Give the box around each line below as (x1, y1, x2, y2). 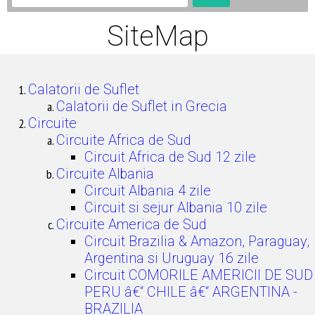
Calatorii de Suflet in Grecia (56, 98, 227, 115)
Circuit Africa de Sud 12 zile (84, 148, 256, 165)
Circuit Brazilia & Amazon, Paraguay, (84, 233, 309, 250)
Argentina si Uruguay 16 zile (84, 250, 259, 266)
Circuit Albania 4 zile (84, 182, 211, 199)
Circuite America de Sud (56, 216, 207, 233)
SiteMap (106, 20, 209, 53)
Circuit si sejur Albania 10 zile (84, 199, 267, 216)
